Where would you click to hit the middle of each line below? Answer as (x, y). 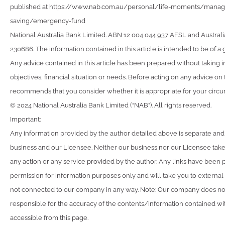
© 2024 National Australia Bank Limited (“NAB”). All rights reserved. (111, 105)
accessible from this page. (49, 218)
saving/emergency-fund (48, 21)
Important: (25, 119)
